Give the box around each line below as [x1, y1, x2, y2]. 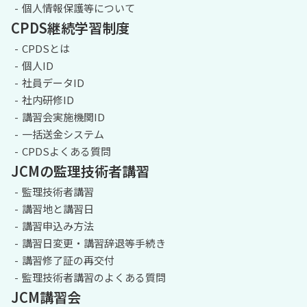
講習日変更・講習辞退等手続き [22, 235, 166, 250]
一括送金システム [22, 126, 104, 141]
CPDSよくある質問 [22, 143, 111, 158]
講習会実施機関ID [22, 109, 105, 124]
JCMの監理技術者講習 [11, 160, 149, 181]
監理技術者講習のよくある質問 [22, 269, 166, 284]
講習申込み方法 [22, 218, 94, 233]
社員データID [22, 75, 84, 90]
